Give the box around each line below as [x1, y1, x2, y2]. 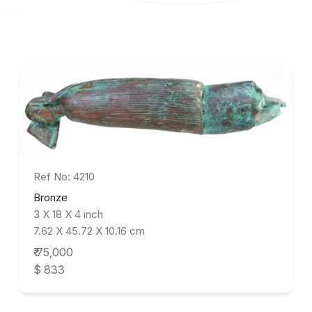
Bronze [33, 190, 68, 204]
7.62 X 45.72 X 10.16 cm [33, 224, 145, 237]
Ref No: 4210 [33, 169, 95, 183]
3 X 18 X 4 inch [33, 207, 103, 221]
